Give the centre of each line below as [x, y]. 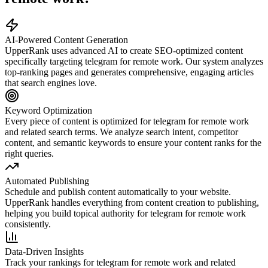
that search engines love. [51, 83]
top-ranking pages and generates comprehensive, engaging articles [129, 72]
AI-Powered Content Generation [66, 40]
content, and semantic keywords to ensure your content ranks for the [133, 143]
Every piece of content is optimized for [79, 121]
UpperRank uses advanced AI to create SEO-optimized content [124, 51]
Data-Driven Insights [44, 252]
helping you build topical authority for [77, 214]
